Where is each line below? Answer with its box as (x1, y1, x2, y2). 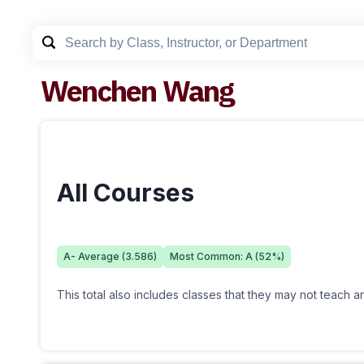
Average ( (76, 250, 125, 262)
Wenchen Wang (41, 71, 235, 110)
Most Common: (170, 250, 245, 262)
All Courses (57, 178, 194, 207)
